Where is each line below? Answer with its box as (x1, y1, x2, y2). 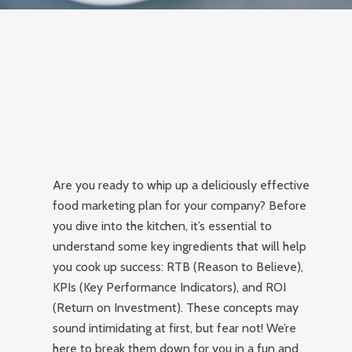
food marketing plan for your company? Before (53, 198, 307, 213)
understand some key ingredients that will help (53, 239, 307, 254)
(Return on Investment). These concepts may (53, 300, 299, 315)
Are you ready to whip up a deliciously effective (53, 178, 310, 192)
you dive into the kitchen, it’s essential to (53, 218, 273, 233)
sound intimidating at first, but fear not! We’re (53, 321, 297, 335)
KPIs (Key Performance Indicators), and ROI (53, 280, 287, 295)
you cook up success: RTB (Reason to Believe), (53, 259, 304, 274)
